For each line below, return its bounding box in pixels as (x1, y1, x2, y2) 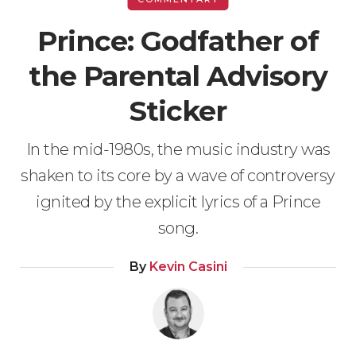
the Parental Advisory (29, 59, 327, 93)
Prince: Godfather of (37, 24, 319, 58)
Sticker (130, 94, 226, 128)
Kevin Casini (145, 259, 227, 274)
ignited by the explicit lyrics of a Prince (36, 192, 320, 211)
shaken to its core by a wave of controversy (21, 166, 335, 185)
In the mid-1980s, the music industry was (25, 140, 331, 159)
